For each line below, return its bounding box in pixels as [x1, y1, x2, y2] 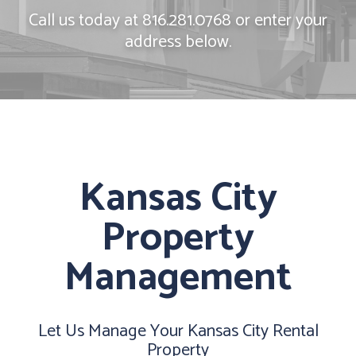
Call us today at [29, 6, 142, 35]
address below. [125, 28, 231, 56]
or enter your [231, 6, 327, 35]
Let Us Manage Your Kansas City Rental [37, 317, 319, 346]
